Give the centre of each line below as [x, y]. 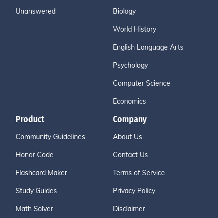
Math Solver [34, 209]
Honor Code [35, 155]
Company [130, 119]
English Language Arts [148, 47]
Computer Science [142, 83]
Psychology [130, 65]
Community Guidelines [50, 137]
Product [30, 119]
